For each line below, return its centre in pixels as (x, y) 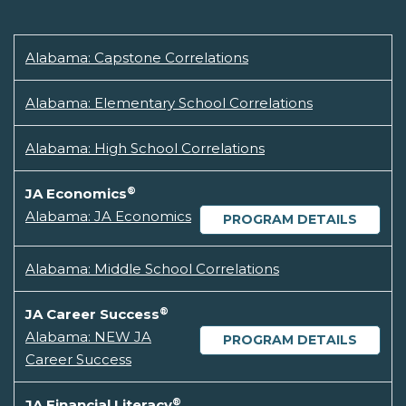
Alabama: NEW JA (88, 337)
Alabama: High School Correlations (145, 149)
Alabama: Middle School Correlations (152, 269)
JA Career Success (92, 314)
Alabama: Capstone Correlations (137, 58)
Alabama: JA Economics (108, 217)
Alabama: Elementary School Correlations (169, 103)
